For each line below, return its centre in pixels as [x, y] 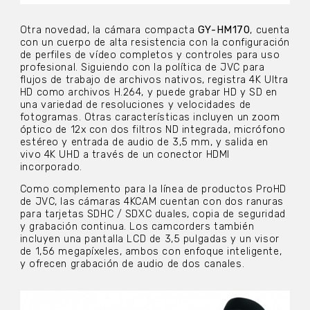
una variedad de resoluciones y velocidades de [135, 104]
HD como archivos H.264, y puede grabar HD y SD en [149, 92]
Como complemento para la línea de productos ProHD [153, 190]
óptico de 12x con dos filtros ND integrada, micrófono [153, 129]
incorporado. [51, 167]
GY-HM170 [224, 30]
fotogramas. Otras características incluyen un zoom [150, 117]
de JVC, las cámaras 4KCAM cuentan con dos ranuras [152, 202]
